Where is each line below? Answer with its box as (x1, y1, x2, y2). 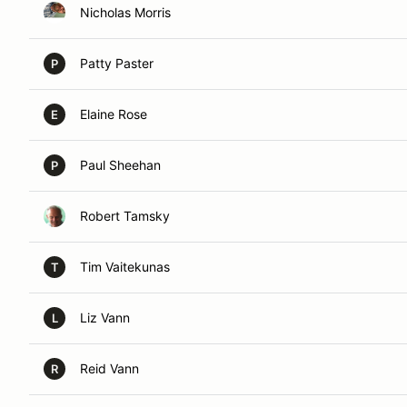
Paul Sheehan (80, 157, 161, 173)
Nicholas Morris (80, 5, 171, 20)
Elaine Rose (80, 106, 147, 122)
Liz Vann (80, 310, 130, 325)
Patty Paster (80, 55, 154, 71)
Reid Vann (80, 361, 139, 376)
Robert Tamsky (80, 208, 170, 223)
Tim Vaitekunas (80, 259, 170, 274)
